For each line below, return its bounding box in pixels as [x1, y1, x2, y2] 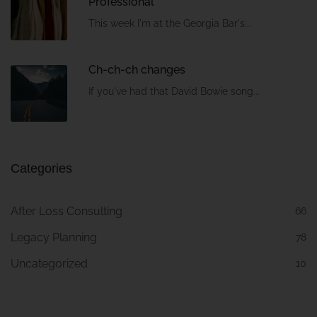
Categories [11, 161, 72, 176]
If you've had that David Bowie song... [88, 86, 260, 98]
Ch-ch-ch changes [88, 63, 185, 77]
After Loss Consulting [11, 204, 122, 219]
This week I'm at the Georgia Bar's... [88, 18, 251, 30]
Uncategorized [11, 257, 88, 271]
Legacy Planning [11, 231, 97, 245]
